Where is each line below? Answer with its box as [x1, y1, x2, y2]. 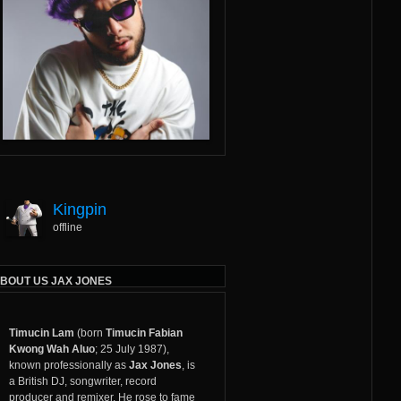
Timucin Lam [8, 326, 74, 339]
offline [52, 220, 82, 234]
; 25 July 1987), [94, 342, 169, 355]
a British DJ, [8, 374, 70, 388]
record [124, 374, 157, 388]
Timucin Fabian [105, 326, 183, 339]
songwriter [69, 374, 120, 388]
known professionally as [8, 358, 129, 371]
